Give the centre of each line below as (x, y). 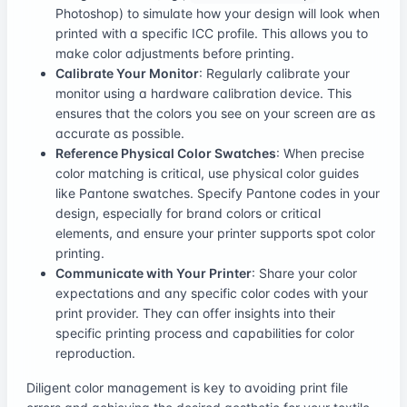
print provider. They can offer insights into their (195, 313)
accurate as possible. (120, 133)
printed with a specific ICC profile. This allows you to (212, 33)
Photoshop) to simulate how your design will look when (218, 13)
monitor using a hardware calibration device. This (203, 93)
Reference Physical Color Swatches (166, 153)
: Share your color (304, 273)
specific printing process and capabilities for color (205, 333)
